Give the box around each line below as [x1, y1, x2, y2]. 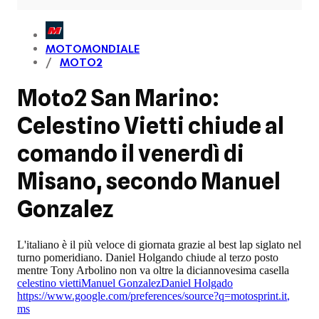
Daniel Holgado [161, 276, 233, 289]
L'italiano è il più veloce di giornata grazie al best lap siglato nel [17, 238, 301, 251]
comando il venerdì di [17, 140, 244, 168]
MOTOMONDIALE [46, 42, 140, 56]
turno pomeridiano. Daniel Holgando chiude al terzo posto [17, 251, 278, 263]
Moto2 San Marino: [17, 84, 219, 113]
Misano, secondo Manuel [17, 167, 281, 196]
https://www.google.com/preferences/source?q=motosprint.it [17, 289, 287, 302]
